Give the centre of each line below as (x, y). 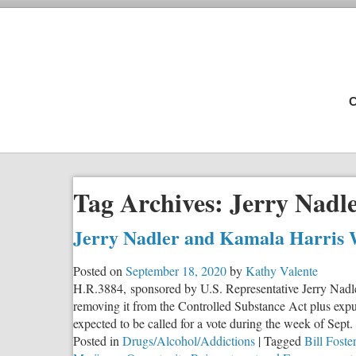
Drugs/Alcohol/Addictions (189, 340)
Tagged (282, 340)
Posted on (98, 270)
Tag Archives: (151, 203)
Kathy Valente (282, 270)
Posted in (96, 340)
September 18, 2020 (176, 270)
